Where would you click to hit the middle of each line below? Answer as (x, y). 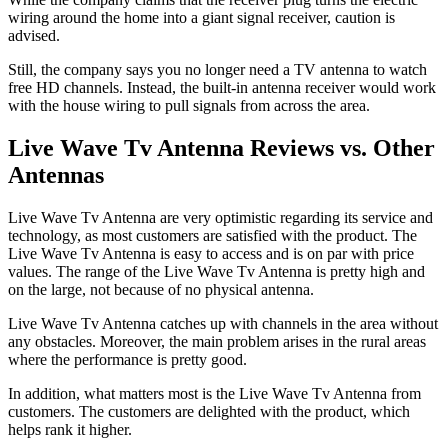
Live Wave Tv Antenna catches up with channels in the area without (223, 323)
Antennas (56, 174)
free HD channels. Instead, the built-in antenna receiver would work (222, 87)
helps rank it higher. (70, 429)
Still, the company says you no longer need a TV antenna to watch (217, 69)
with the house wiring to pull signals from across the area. (189, 105)
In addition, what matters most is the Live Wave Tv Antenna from (214, 393)
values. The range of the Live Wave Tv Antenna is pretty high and (216, 271)
